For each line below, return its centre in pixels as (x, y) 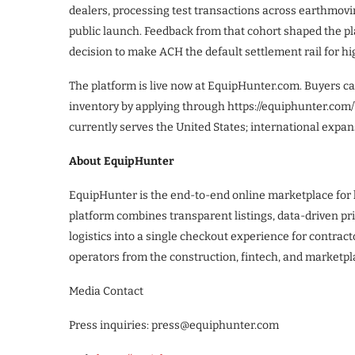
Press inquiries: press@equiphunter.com (174, 326)
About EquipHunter (122, 162)
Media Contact (106, 292)
